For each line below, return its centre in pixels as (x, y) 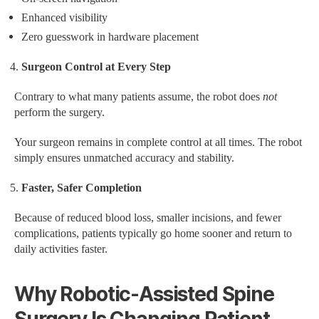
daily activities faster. (61, 249)
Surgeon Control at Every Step (96, 67)
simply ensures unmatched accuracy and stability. (124, 158)
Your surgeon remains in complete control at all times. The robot (158, 142)
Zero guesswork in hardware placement (110, 37)
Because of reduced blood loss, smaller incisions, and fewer (148, 218)
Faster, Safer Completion (82, 188)
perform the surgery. (59, 112)
